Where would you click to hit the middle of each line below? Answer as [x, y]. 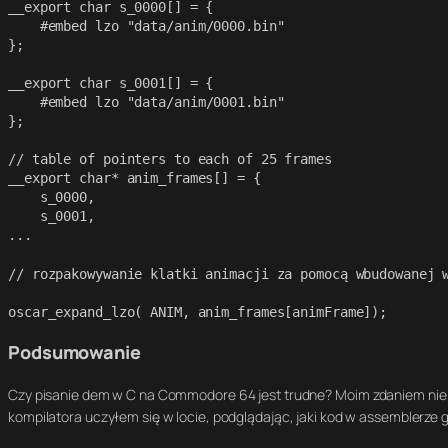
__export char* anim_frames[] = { [134, 178]
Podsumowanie [74, 352]
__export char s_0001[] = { [111, 83]
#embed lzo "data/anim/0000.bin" [24, 26]
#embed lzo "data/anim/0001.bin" [24, 102]
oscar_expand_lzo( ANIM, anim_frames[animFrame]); [202, 312]
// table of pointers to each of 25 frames [170, 159]
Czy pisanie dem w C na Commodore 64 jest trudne [167, 394]
